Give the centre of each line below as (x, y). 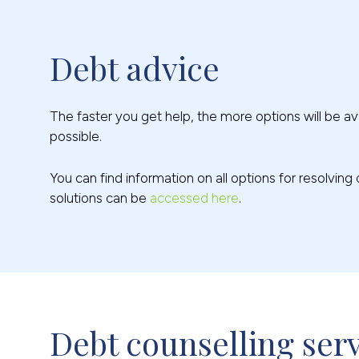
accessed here (194, 198)
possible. (76, 137)
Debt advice (135, 68)
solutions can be (100, 198)
